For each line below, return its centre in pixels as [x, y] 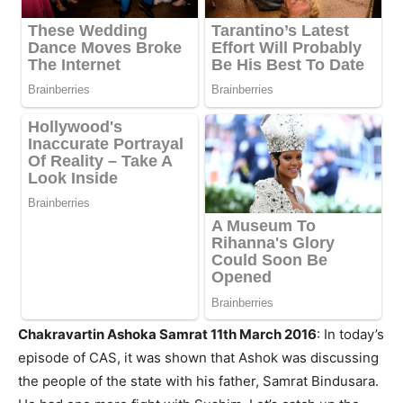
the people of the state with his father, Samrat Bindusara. [198, 381]
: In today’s [350, 335]
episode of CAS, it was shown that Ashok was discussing [198, 358]
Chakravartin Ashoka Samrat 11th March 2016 [167, 335]
